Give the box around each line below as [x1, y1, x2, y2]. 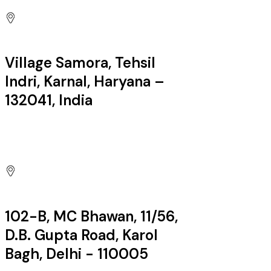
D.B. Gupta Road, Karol [5, 225, 158, 244]
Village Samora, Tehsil [5, 53, 155, 73]
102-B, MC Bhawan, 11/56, [5, 206, 178, 226]
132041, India [5, 91, 93, 110]
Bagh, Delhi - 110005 [5, 244, 148, 263]
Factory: [5, 135, 49, 151]
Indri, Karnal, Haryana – [5, 72, 165, 91]
